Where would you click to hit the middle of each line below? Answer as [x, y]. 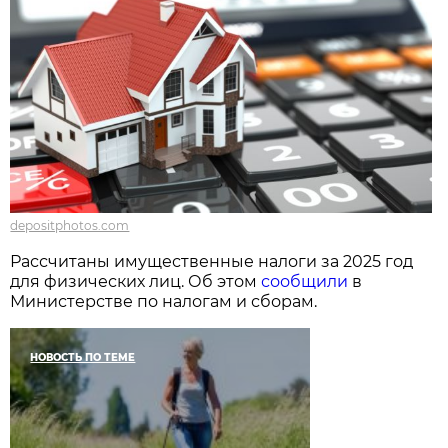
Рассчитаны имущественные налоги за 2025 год [212, 262]
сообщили [305, 282]
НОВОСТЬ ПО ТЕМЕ [83, 358]
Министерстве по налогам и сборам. [164, 302]
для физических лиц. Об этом [136, 282]
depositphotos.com [70, 226]
